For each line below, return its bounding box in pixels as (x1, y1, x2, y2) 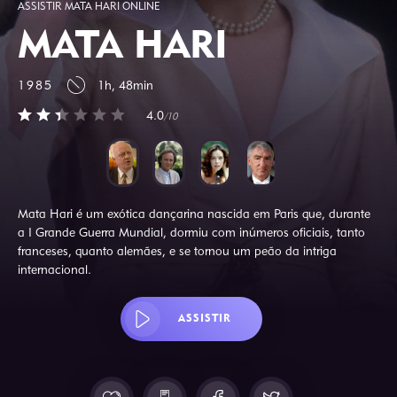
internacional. (17, 262, 91, 276)
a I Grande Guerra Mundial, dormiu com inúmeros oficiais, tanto (17, 225, 365, 239)
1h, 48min (97, 78, 153, 92)
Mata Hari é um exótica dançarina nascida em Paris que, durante (17, 206, 370, 221)
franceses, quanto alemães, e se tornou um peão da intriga (17, 244, 337, 258)
